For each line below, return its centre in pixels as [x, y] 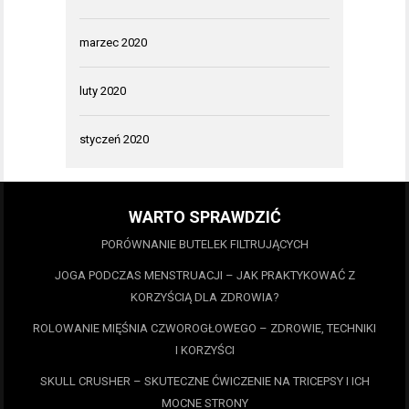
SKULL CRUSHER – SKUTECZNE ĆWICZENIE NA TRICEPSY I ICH [204, 382]
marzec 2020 [113, 43]
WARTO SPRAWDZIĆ [204, 217]
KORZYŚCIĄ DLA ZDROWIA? [204, 298]
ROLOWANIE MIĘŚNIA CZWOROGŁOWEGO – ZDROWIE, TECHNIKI [204, 329]
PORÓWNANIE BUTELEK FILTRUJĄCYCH [204, 245]
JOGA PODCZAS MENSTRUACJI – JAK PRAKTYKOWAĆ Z [204, 276]
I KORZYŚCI [204, 351]
